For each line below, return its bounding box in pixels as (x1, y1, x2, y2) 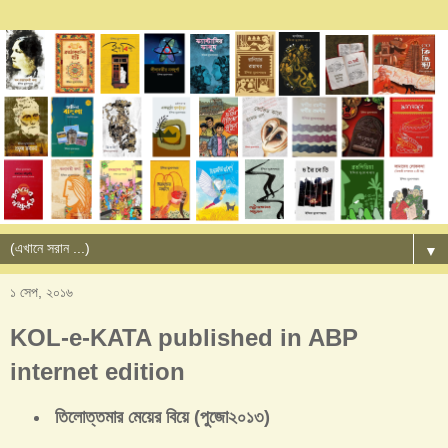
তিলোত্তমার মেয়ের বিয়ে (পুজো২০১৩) (49, 406, 275, 427)
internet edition (10, 358, 185, 386)
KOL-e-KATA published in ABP (10, 324, 358, 352)
